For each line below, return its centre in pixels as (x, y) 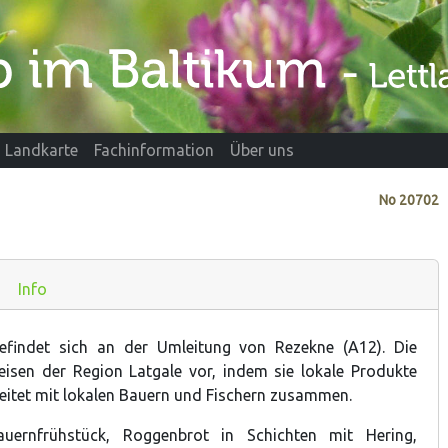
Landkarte (41, 150)
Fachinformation (154, 150)
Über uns (262, 150)
